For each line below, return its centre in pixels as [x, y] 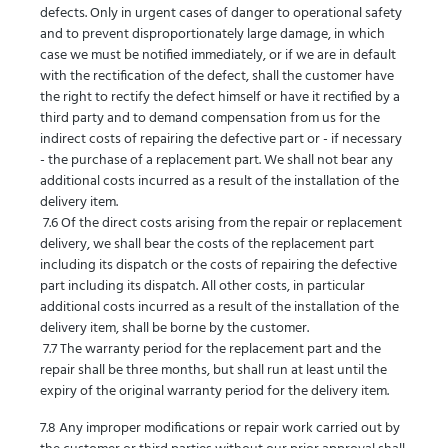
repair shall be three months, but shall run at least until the [213, 370]
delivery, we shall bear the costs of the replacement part [207, 244]
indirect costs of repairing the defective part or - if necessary [221, 139]
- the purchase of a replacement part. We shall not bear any [216, 160]
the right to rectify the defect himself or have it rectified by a [220, 97]
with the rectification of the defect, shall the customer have [217, 76]
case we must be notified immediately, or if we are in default [218, 55]
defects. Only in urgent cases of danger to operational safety [221, 13]
